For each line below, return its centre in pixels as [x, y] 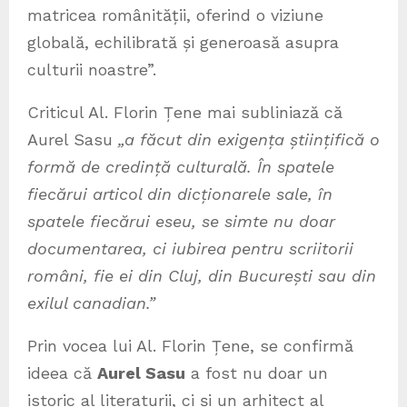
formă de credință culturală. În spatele [181, 167]
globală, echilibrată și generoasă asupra [183, 43]
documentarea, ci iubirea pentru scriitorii [190, 249]
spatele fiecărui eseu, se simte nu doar [181, 222]
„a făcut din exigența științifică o [249, 140]
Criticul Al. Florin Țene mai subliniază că [185, 113]
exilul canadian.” [91, 303]
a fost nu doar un [257, 373]
